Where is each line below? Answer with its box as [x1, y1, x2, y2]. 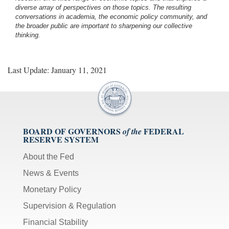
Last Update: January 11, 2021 [8, 64, 107, 75]
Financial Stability [23, 217, 88, 226]
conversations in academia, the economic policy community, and [15, 12, 207, 20]
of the [123, 125, 142, 137]
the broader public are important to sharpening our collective [15, 21, 192, 30]
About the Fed [23, 152, 74, 161]
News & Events [23, 168, 79, 177]
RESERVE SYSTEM [23, 133, 99, 145]
